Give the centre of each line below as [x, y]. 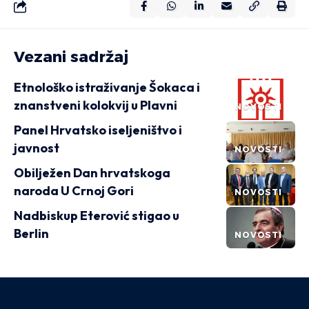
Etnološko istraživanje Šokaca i [107, 87]
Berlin [31, 233]
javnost [37, 148]
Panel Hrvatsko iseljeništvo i [98, 130]
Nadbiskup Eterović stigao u [97, 216]
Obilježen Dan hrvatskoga [92, 173]
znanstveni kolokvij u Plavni [96, 105]
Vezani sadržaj [71, 57]
